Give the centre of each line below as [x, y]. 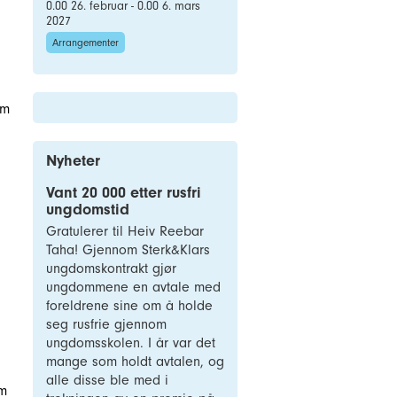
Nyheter [73, 161]
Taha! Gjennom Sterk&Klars [128, 250]
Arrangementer [86, 43]
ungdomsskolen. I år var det [131, 343]
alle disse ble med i [107, 380]
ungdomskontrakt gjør [111, 269]
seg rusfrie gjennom [106, 324]
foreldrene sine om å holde [129, 306]
